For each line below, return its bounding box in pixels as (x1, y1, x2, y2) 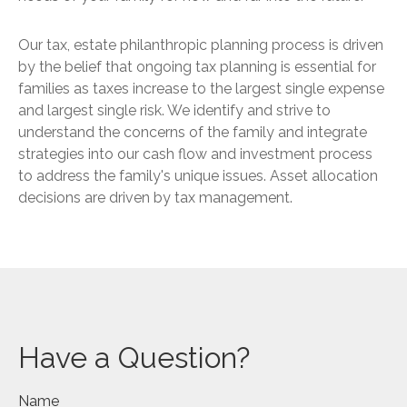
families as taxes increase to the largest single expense (18, 80, 384, 97)
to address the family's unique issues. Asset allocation (18, 167, 378, 184)
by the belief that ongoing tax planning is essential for (18, 58, 376, 75)
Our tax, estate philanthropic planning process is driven (18, 36, 383, 54)
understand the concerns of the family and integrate (18, 124, 367, 141)
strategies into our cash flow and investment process (18, 145, 372, 163)
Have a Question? (18, 341, 250, 374)
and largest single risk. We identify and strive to (18, 102, 331, 119)
